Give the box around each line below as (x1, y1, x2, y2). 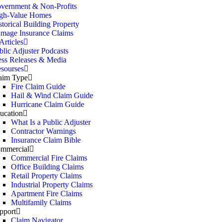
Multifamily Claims (11, 198, 71, 207)
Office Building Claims (11, 163, 84, 171)
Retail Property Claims (11, 171, 82, 180)
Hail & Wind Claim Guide (11, 91, 93, 100)
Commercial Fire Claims (11, 154, 87, 162)
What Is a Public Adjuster (11, 118, 91, 126)
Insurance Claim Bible (11, 136, 81, 144)
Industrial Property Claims (11, 180, 93, 189)
